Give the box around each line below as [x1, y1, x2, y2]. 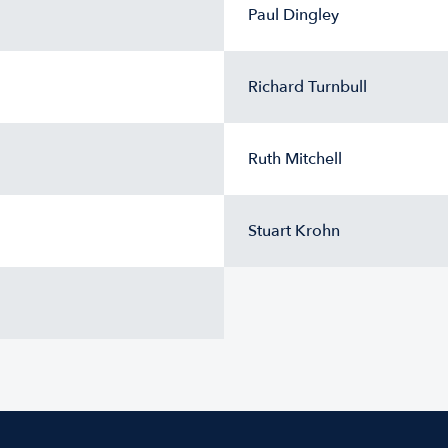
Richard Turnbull [248, 76, 367, 98]
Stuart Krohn [248, 220, 340, 242]
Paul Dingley [248, 4, 339, 26]
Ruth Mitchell [248, 148, 342, 170]
